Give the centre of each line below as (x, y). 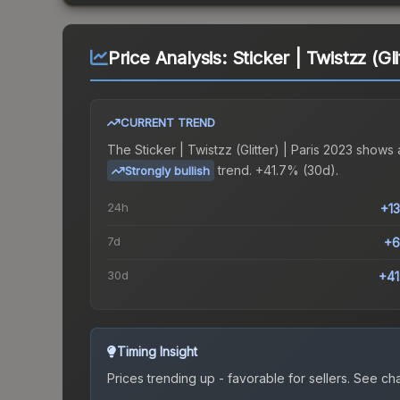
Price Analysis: (170, 58)
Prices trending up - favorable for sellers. (229, 379)
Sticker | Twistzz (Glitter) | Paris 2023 (244, 150)
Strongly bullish (167, 171)
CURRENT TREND (168, 123)
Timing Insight (157, 352)
